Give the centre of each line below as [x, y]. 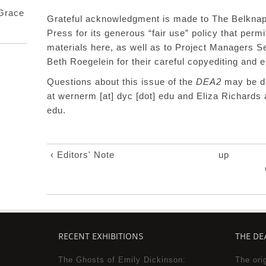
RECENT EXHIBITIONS [101, 237]
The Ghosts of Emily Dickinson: [122, 260]
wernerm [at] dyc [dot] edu [116, 96]
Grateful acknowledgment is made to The [139, 19]
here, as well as [126, 47]
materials [67, 47]
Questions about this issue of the [121, 82]
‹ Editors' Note [83, 155]
